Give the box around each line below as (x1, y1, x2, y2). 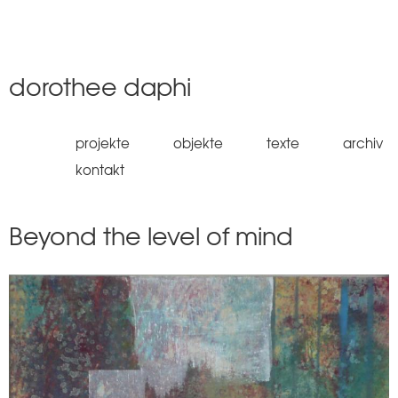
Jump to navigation (137, 65, 261, 85)
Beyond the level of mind (9, 218, 293, 253)
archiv (343, 133, 383, 153)
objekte (173, 133, 223, 153)
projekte (76, 133, 130, 153)
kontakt (76, 160, 124, 179)
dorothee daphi (9, 68, 191, 104)
